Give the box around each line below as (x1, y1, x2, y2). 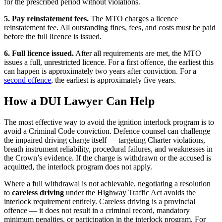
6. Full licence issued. (4, 49, 74, 57)
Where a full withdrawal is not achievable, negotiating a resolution (4, 179, 211, 188)
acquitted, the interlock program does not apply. (4, 162, 152, 171)
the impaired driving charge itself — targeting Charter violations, (4, 135, 205, 144)
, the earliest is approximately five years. (51, 75, 176, 84)
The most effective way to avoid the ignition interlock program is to (4, 117, 214, 126)
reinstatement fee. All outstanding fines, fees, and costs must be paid (4, 23, 216, 32)
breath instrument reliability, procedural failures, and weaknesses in (4, 144, 213, 153)
